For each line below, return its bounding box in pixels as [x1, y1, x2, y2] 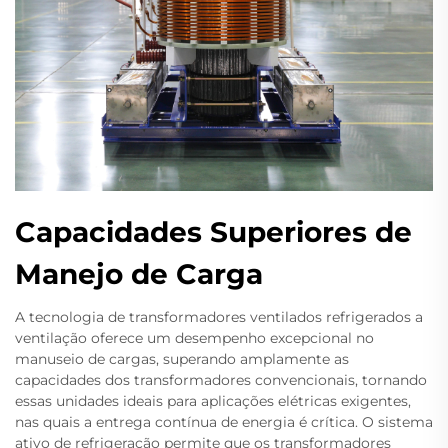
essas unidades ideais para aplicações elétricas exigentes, [15, 392, 411, 410]
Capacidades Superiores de [15, 215, 412, 249]
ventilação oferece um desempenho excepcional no [15, 329, 374, 347]
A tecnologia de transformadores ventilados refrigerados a [15, 308, 423, 326]
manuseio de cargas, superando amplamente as [15, 350, 349, 368]
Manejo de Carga [15, 257, 263, 291]
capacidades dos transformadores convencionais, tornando [15, 371, 427, 389]
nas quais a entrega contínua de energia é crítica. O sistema [15, 413, 433, 431]
